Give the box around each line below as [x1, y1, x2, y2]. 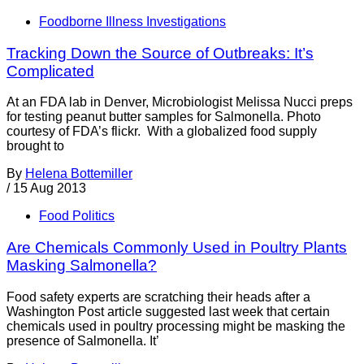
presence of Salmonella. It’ [6, 333, 159, 348]
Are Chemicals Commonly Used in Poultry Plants [6, 239, 347, 256]
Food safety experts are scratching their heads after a [6, 289, 310, 304]
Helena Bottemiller [25, 167, 132, 181]
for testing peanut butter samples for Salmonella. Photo [6, 110, 321, 124]
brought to [6, 139, 64, 154]
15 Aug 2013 [13, 181, 86, 196]
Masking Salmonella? [6, 257, 157, 274]
